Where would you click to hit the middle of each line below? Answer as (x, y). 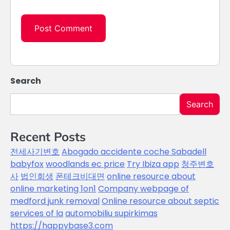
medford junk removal (55, 201)
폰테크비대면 (80, 176)
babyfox (27, 164)
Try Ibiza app (153, 164)
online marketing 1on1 (53, 188)
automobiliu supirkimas (111, 213)
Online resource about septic (160, 201)
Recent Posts (48, 136)
